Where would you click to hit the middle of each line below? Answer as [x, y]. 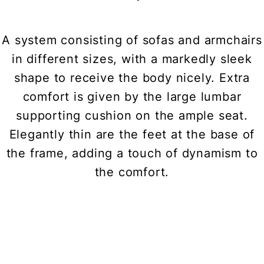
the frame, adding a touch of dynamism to [132, 154]
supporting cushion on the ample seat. [132, 116]
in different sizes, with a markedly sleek [132, 59]
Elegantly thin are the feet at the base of [132, 135]
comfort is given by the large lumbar [132, 97]
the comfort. [132, 172]
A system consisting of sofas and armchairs [132, 40]
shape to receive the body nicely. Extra [132, 78]
